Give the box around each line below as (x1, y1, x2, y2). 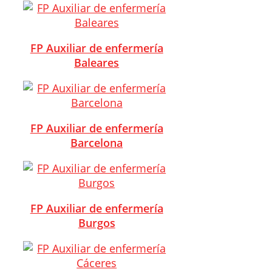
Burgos (78, 215, 115, 230)
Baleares (74, 55, 120, 70)
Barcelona (70, 135, 123, 150)
